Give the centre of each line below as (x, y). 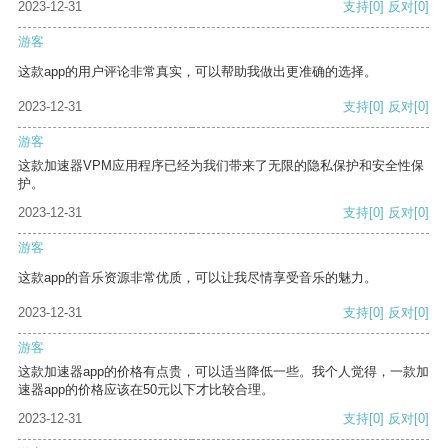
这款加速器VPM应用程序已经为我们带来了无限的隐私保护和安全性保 (221, 166)
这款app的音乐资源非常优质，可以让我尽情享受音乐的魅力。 (197, 278)
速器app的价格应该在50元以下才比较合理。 (146, 390)
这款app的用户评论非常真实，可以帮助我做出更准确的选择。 (197, 72)
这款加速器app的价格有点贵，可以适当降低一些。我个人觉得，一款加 (223, 372)
